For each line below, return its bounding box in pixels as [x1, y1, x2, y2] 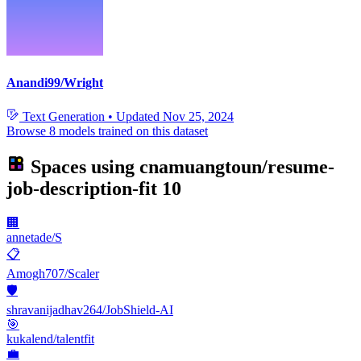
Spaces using [26, 156, 139, 178]
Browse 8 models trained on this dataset [6, 123, 208, 138]
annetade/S [6, 230, 62, 245]
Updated [116, 109, 163, 123]
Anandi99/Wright [6, 76, 103, 90]
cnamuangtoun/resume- [139, 156, 334, 178]
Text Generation [19, 109, 108, 123]
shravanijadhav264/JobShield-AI [6, 303, 173, 317]
